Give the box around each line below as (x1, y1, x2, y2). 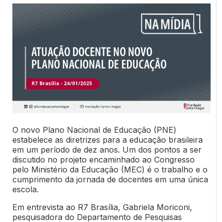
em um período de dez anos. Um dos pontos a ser (12, 145, 202, 155)
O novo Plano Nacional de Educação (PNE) (12, 125, 176, 135)
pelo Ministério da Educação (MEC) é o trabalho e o (12, 165, 208, 175)
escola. (12, 184, 39, 195)
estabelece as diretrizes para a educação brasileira (12, 135, 203, 145)
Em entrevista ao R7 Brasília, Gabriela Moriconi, (12, 202, 192, 213)
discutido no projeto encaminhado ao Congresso (12, 155, 195, 165)
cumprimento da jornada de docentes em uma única (12, 174, 208, 185)
